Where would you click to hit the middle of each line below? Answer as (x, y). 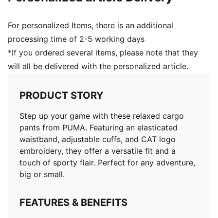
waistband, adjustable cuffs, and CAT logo (98, 139)
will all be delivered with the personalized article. (98, 66)
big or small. (42, 174)
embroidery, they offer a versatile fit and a (98, 151)
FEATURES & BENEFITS (73, 202)
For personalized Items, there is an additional (91, 25)
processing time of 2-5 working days (76, 39)
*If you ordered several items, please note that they (103, 53)
